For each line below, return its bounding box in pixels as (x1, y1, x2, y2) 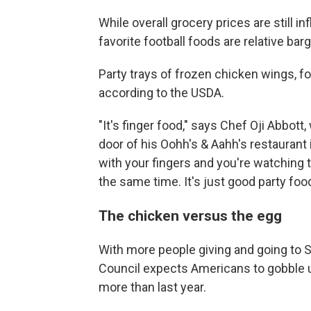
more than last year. (99, 279, 206, 294)
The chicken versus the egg (99, 206, 282, 224)
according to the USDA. (99, 85, 224, 100)
